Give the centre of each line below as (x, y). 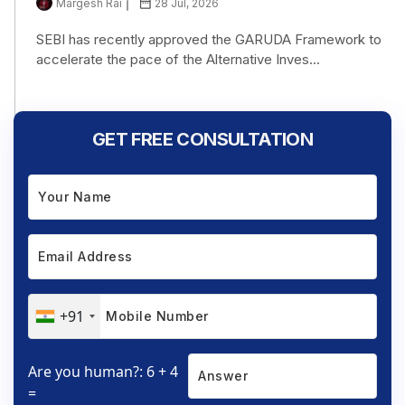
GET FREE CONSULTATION (202, 139)
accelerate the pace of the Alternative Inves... (178, 59)
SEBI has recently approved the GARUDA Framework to (209, 39)
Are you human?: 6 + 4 (103, 371)
